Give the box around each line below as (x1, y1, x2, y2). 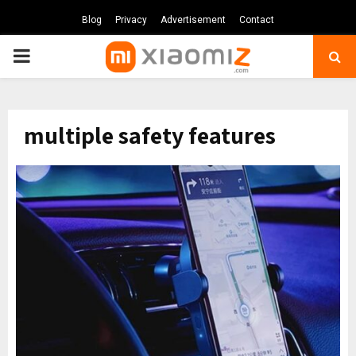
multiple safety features (24, 119, 276, 151)
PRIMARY (12, 44, 93, 67)
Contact (239, 14, 274, 25)
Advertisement (161, 14, 226, 25)
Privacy (115, 14, 147, 25)
